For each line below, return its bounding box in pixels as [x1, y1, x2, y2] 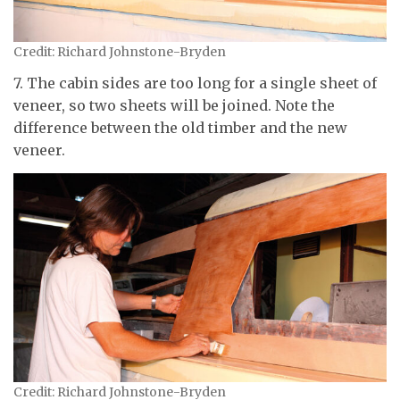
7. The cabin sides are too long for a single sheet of [13, 74, 377, 93]
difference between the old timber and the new [13, 119, 347, 137]
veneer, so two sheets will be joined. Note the [13, 96, 335, 115]
